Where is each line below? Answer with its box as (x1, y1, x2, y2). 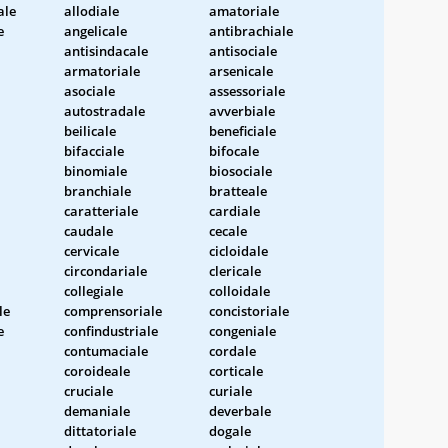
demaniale (64, 401, 130, 420)
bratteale (209, 181, 267, 200)
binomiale (64, 161, 127, 180)
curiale (209, 381, 252, 400)
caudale (64, 221, 113, 240)
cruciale (64, 381, 113, 400)
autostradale (64, 101, 145, 120)
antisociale (209, 41, 277, 60)
